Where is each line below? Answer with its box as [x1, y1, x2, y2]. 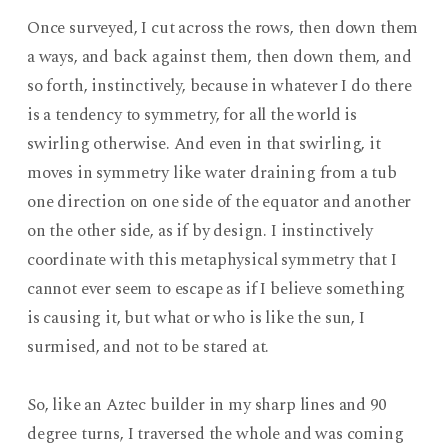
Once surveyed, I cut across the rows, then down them [26, 14, 419, 41]
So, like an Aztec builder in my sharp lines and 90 [26, 391, 386, 418]
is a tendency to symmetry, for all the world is [26, 101, 358, 128]
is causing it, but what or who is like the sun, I [26, 304, 365, 331]
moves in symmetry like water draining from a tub [26, 159, 397, 186]
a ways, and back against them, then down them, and [26, 43, 412, 70]
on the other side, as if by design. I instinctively [26, 217, 373, 244]
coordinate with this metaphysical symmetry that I [26, 246, 397, 273]
